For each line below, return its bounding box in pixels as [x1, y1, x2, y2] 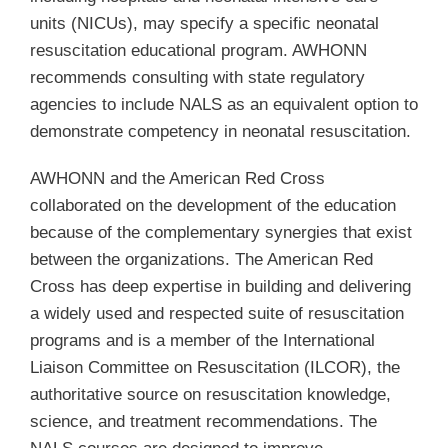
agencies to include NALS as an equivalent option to [29, 94, 418, 114]
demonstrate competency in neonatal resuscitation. [29, 121, 411, 141]
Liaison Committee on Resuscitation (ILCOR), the [29, 357, 400, 377]
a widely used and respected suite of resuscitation [29, 303, 404, 323]
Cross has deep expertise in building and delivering [29, 276, 411, 296]
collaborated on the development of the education [29, 195, 396, 215]
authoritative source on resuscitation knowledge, [29, 384, 391, 404]
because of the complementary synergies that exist [29, 222, 412, 242]
